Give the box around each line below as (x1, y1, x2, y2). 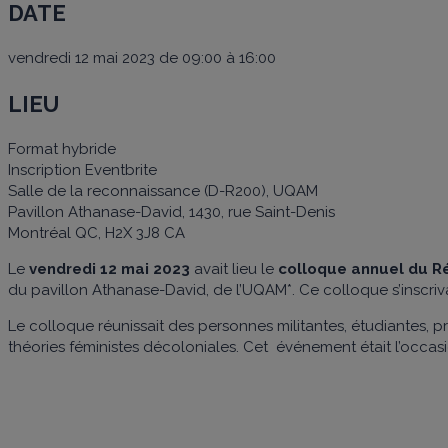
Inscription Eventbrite (8, 160, 157, 179)
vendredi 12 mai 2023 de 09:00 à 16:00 (8, 48, 276, 67)
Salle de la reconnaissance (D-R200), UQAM (8, 181, 318, 200)
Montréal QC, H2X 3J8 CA (8, 223, 185, 242)
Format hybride (8, 139, 116, 158)
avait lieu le (190, 259, 278, 278)
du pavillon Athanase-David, (8, 280, 213, 299)
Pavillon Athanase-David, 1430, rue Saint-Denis (8, 202, 335, 221)
